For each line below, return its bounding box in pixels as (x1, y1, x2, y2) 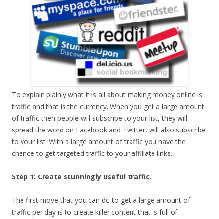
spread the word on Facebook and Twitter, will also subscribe (12, 125, 206, 134)
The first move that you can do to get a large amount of (12, 195, 190, 205)
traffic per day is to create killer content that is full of (12, 207, 177, 217)
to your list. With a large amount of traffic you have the (12, 136, 186, 146)
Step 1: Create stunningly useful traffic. (12, 172, 152, 181)
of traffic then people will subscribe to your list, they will (12, 113, 187, 123)
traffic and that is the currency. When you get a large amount (12, 101, 204, 111)
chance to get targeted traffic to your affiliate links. (12, 148, 172, 158)
